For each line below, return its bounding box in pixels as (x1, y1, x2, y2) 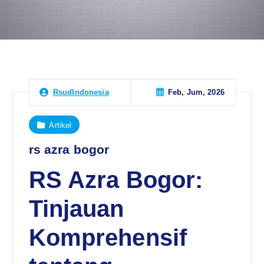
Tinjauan (28, 196, 124, 222)
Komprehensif (28, 225, 187, 251)
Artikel (49, 120, 72, 130)
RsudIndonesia (52, 88, 109, 97)
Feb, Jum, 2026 (167, 88, 225, 97)
